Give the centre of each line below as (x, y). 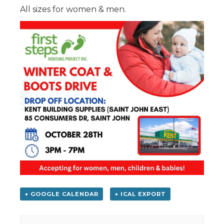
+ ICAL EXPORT (140, 194)
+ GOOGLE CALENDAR (61, 194)
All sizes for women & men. (73, 9)
